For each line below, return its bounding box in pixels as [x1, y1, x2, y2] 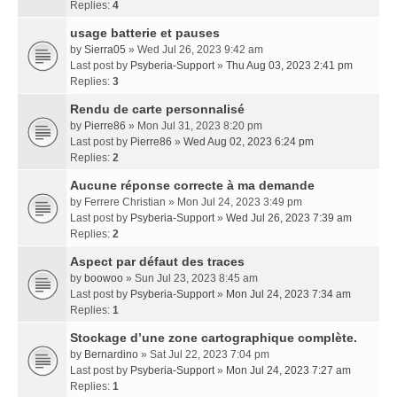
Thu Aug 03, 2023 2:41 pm [226, 59, 353, 72]
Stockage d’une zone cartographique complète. [70, 331, 357, 345]
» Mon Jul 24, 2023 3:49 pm [166, 196, 302, 208]
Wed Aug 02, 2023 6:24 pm [183, 136, 314, 148]
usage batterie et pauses [70, 26, 220, 40]
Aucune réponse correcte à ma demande [70, 178, 315, 192]
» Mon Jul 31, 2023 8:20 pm [126, 120, 262, 132]
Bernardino [84, 348, 138, 361]
